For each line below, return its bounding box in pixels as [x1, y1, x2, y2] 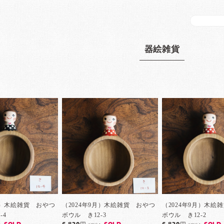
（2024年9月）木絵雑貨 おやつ [62, 201, 155, 208]
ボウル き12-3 [62, 211, 106, 218]
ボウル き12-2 [162, 211, 206, 218]
